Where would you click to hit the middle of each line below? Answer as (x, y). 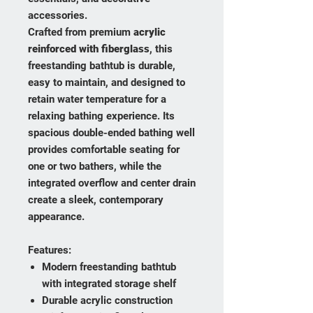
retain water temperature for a (97, 100)
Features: (50, 250)
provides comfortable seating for (104, 150)
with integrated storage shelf (109, 284)
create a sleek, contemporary (96, 200)
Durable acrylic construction (107, 301)
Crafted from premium (81, 32)
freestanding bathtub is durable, (102, 66)
